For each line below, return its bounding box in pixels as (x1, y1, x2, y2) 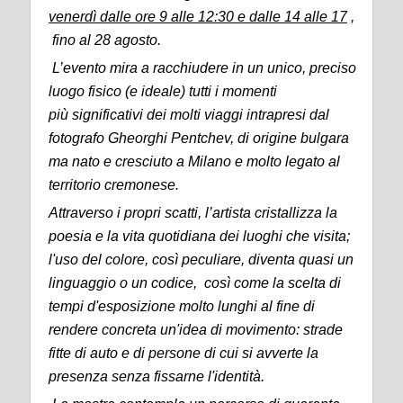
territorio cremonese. (49, 177, 179, 193)
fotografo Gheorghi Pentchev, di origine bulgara (49, 130, 349, 146)
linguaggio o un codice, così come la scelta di (49, 275, 341, 291)
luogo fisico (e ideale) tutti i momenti (49, 84, 277, 99)
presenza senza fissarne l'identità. (49, 369, 264, 384)
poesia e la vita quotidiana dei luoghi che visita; (49, 228, 350, 244)
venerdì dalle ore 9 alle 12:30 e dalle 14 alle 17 (49, 9, 347, 24)
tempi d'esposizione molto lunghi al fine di (49, 299, 315, 314)
